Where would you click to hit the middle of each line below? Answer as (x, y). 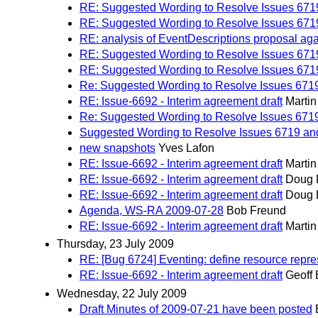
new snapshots (117, 148)
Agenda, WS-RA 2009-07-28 (152, 211)
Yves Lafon (186, 148)
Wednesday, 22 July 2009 (122, 293)
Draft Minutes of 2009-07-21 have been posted (196, 309)
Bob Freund (256, 211)
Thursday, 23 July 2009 (115, 244)
